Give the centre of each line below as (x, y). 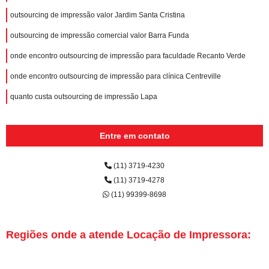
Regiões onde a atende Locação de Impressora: (128, 234)
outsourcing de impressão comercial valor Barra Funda (100, 35)
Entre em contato (134, 135)
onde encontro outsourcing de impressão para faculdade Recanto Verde (128, 56)
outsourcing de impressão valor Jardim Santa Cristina (98, 15)
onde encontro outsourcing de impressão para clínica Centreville (116, 76)
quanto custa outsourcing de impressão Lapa (84, 96)
